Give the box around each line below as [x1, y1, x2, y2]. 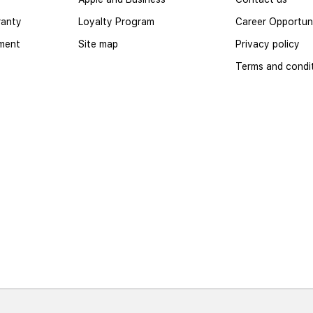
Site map [78, 38, 118, 50]
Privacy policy [235, 38, 300, 50]
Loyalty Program [78, 16, 154, 28]
